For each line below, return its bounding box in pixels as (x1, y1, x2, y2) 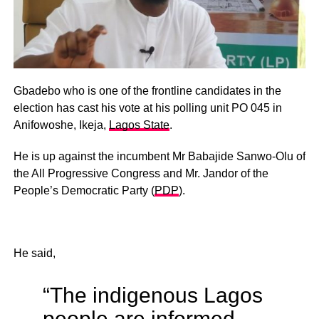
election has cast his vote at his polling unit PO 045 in (13, 101, 282, 114)
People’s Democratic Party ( (13, 184, 155, 197)
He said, (13, 246, 56, 259)
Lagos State (108, 118, 169, 131)
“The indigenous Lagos (42, 282, 263, 307)
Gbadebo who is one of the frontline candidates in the (13, 84, 281, 97)
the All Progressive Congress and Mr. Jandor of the (13, 167, 268, 179)
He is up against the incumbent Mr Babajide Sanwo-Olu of (13, 150, 305, 162)
